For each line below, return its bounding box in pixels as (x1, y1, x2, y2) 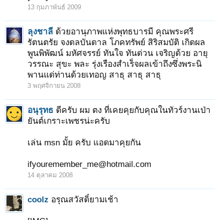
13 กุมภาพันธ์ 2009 (27, 3, 81, 11)
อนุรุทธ (27, 105, 54, 115)
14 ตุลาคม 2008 (27, 171, 73, 179)
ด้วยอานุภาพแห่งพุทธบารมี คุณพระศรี (55, 27, 193, 36)
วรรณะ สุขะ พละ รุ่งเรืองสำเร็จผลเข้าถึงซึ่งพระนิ (27, 59, 202, 69)
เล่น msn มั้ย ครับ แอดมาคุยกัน (27, 137, 141, 147)
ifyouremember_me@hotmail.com (27, 159, 151, 169)
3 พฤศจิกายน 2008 (27, 82, 81, 89)
